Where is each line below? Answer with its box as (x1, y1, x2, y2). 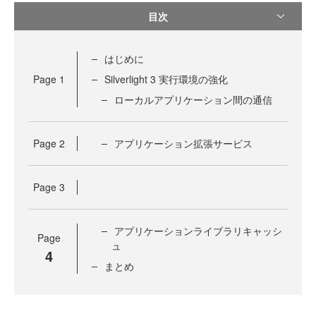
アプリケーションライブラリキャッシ (114, 224, 282, 238)
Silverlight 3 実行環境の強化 (104, 72, 228, 87)
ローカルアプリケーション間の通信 (114, 92, 272, 107)
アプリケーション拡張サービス (114, 136, 253, 151)
